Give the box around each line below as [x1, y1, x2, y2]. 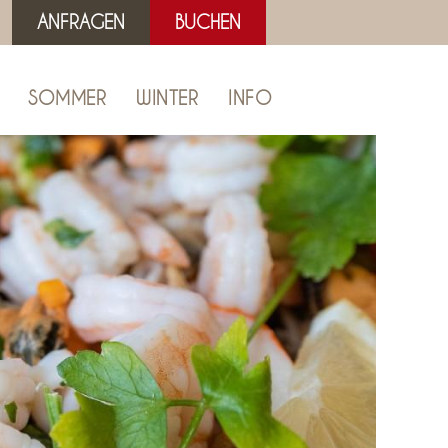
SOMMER [28, 87, 106, 109]
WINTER [136, 87, 198, 109]
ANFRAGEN [37, 11, 125, 33]
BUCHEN [175, 11, 241, 33]
